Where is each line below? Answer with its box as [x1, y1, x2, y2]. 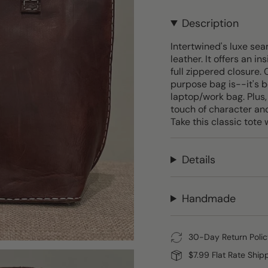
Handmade [182, 191, 236, 206]
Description [182, 16, 239, 31]
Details [182, 153, 216, 167]
